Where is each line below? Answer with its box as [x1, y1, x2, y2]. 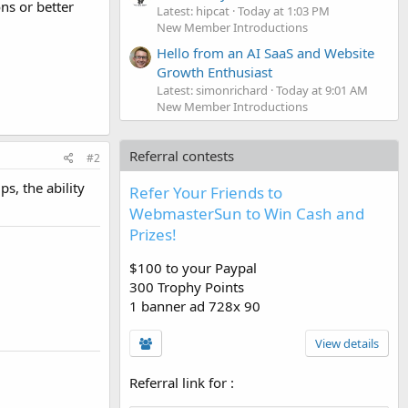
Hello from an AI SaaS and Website [157, 43, 374, 62]
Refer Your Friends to [129, 181, 282, 203]
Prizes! [129, 223, 177, 245]
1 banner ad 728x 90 [129, 296, 260, 315]
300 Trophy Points [129, 277, 244, 296]
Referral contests [129, 146, 234, 165]
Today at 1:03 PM [238, 2, 330, 19]
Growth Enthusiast [157, 62, 272, 81]
